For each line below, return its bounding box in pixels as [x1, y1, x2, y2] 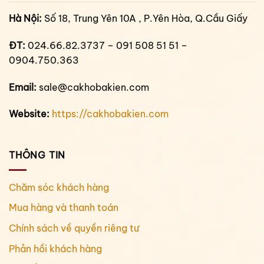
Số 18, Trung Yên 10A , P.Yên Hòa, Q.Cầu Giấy [42, 12, 247, 25]
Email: [9, 81, 37, 93]
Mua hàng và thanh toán [9, 202, 118, 214]
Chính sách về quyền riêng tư [9, 222, 139, 234]
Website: [9, 108, 49, 120]
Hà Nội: [9, 12, 42, 25]
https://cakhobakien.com [52, 108, 169, 120]
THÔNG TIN [9, 149, 66, 161]
